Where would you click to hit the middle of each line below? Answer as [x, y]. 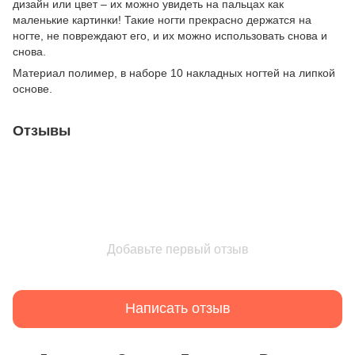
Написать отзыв [177, 309]
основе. [32, 88]
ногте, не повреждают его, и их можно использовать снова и [170, 35]
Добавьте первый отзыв [177, 249]
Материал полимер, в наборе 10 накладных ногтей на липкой [174, 73]
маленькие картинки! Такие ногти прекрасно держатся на [162, 19]
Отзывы [42, 130]
